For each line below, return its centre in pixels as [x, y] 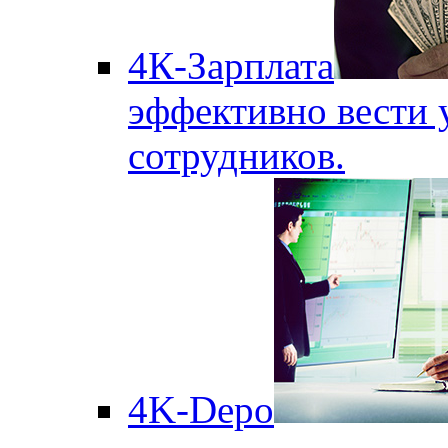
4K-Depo [201, 409]
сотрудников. [236, 155]
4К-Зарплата [231, 65]
